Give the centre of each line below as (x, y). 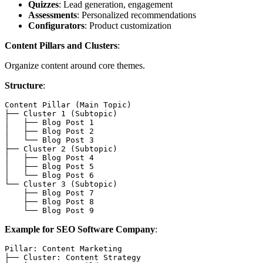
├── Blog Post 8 (49, 201)
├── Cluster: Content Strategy (73, 257)
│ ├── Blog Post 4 (49, 157)
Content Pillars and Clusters (61, 45)
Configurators (56, 25)
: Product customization (128, 25)
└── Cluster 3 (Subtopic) (61, 184)
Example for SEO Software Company (80, 229)
